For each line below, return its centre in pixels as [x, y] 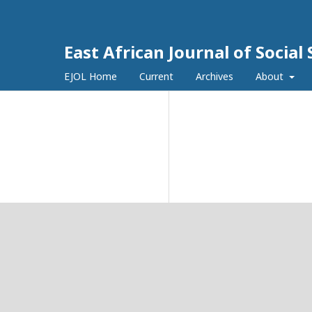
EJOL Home [91, 76]
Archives [214, 76]
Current [156, 76]
